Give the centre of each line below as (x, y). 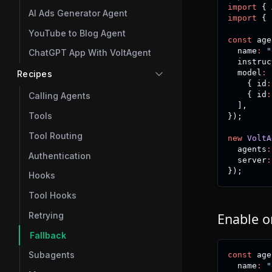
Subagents (52, 255)
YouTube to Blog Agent (77, 33)
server (247, 160)
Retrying (46, 215)
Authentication (60, 155)
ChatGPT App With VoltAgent (90, 53)
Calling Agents (59, 96)
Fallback (48, 235)
